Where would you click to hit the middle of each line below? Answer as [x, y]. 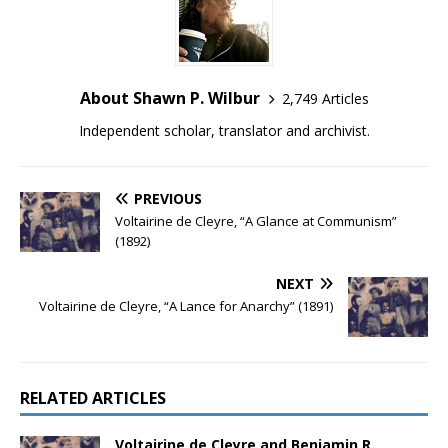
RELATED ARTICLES [93, 398]
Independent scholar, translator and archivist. [224, 130]
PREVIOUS [168, 198]
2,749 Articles [325, 98]
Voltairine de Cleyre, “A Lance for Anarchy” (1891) [186, 306]
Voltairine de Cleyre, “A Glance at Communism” [256, 221]
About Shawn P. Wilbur [169, 98]
